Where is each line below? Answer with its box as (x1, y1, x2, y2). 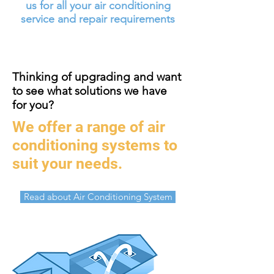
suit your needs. (12, 155, 122, 172)
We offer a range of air (12, 118, 165, 136)
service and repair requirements (21, 12, 175, 26)
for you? (12, 98, 54, 112)
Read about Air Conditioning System (23, 191, 172, 202)
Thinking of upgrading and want (12, 70, 181, 84)
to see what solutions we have (12, 84, 167, 98)
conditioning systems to (12, 136, 177, 154)
